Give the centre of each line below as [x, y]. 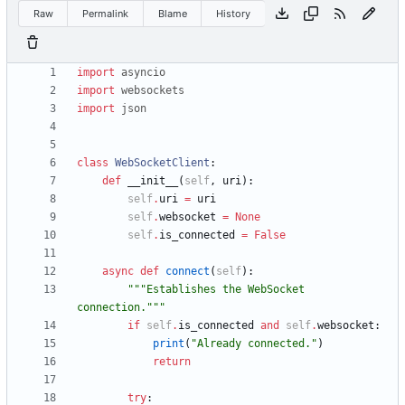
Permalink [106, 13]
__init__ [153, 181]
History [234, 13]
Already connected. [254, 344]
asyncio [143, 73]
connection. [112, 308]
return [172, 362]
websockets [153, 91]
